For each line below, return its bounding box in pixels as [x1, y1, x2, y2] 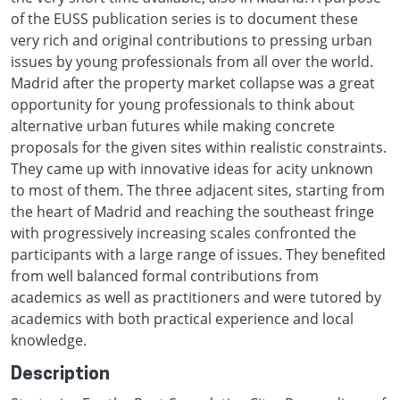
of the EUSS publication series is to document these [11, 8, 358, 29]
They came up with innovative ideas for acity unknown [11, 158, 373, 179]
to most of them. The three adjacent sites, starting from [11, 179, 385, 200]
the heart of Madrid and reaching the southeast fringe [11, 201, 374, 221]
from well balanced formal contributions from [11, 265, 319, 286]
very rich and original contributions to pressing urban [11, 29, 372, 50]
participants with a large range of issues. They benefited [11, 244, 386, 264]
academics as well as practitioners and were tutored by [11, 287, 381, 307]
